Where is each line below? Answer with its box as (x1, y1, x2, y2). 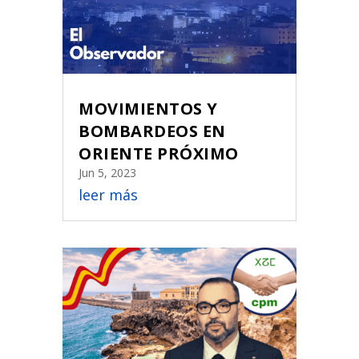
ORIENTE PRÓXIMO (79, 142, 239, 164)
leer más (79, 184, 139, 204)
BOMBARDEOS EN (79, 119, 226, 142)
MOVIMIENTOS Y (79, 97, 218, 119)
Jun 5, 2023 (79, 164, 137, 180)
